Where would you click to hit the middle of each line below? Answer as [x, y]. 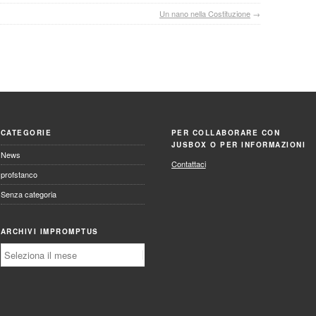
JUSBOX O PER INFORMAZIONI [238, 145]
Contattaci [188, 164]
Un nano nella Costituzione [205, 14]
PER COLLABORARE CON [226, 133]
